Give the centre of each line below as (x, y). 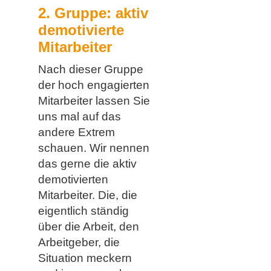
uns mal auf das (79, 116)
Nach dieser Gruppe (90, 69)
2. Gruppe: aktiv (93, 13)
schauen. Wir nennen (93, 148)
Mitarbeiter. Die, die (87, 195)
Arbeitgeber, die (79, 242)
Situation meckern (85, 258)
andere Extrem (76, 132)
